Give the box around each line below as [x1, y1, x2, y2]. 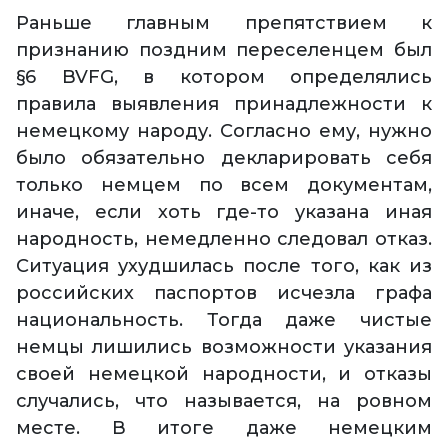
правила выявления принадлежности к [16, 93, 432, 116]
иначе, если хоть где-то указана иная [16, 201, 432, 224]
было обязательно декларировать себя [16, 147, 432, 170]
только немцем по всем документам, [16, 174, 432, 197]
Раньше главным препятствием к [16, 12, 432, 35]
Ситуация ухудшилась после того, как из [16, 255, 432, 278]
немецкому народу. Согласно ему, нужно [16, 120, 432, 143]
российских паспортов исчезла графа [16, 282, 432, 305]
